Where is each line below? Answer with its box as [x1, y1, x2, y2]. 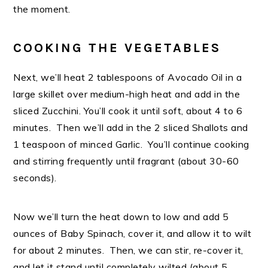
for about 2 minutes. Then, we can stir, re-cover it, [13, 244, 243, 257]
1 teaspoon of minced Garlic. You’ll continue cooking [13, 138, 249, 151]
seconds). [13, 172, 62, 184]
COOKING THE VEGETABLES [13, 40, 221, 56]
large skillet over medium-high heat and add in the [13, 88, 240, 100]
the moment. [13, 3, 74, 16]
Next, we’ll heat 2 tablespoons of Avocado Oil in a [13, 71, 242, 84]
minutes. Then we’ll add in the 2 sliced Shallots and [13, 121, 248, 134]
